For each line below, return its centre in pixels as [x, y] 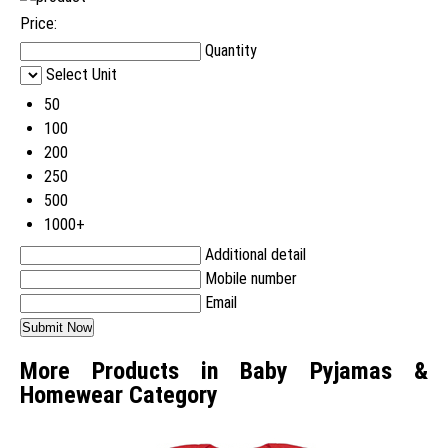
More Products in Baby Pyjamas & [224, 371]
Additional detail [255, 255]
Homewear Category [119, 395]
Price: [38, 24]
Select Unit [81, 75]
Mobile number [251, 279]
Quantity [231, 51]
